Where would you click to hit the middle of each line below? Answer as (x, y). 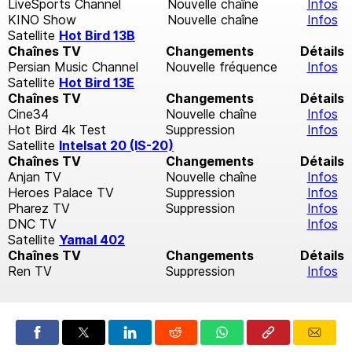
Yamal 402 (92, 239)
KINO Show (42, 19)
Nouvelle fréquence (222, 66)
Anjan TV (35, 176)
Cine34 (28, 114)
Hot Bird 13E (97, 82)
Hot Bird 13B (97, 35)
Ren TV (30, 271)
